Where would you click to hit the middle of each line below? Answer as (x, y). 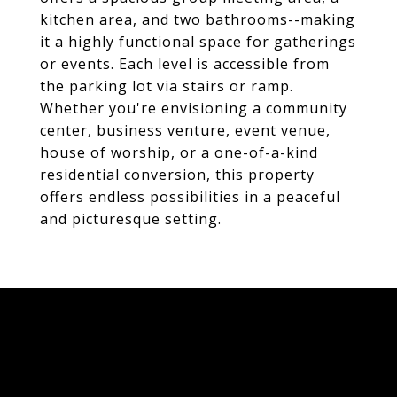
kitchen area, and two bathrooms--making (198, 19)
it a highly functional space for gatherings (198, 42)
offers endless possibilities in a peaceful (190, 197)
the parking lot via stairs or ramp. (167, 86)
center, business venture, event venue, (185, 130)
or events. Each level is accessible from (185, 64)
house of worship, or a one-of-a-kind (179, 152)
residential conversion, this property (177, 175)
